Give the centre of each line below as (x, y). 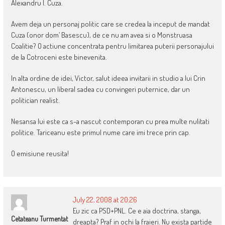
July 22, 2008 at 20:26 (105, 200)
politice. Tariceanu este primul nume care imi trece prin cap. (100, 133)
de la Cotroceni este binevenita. (59, 57)
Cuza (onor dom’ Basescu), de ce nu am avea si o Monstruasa (101, 35)
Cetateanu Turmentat (39, 219)
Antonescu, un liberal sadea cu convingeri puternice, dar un (100, 89)
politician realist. (35, 100)
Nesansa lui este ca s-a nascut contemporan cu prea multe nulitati (110, 122)
